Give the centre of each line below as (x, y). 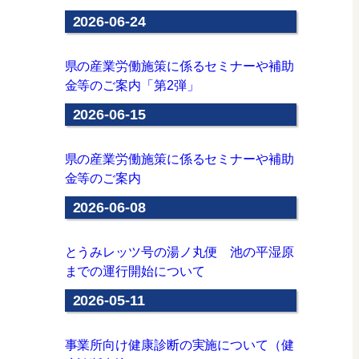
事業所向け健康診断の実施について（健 (179, 345)
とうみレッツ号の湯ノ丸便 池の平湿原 (179, 252)
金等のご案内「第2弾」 (132, 85)
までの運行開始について (135, 271)
